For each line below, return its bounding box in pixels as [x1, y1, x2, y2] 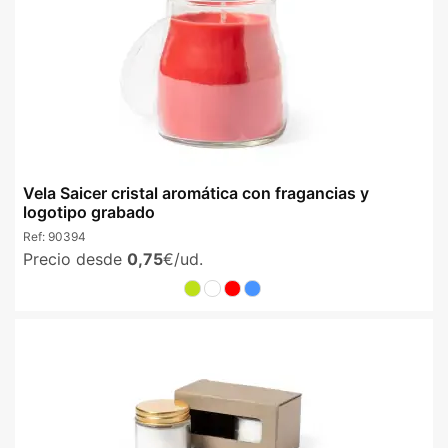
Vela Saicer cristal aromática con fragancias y [23, 183, 369, 204]
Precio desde [23, 248, 127, 269]
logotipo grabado [23, 202, 155, 223]
